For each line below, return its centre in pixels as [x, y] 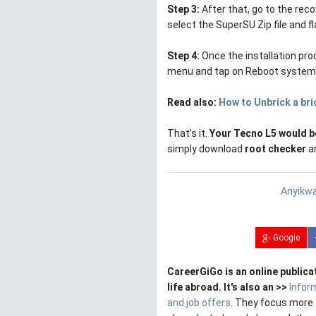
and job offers [199, 303]
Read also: [193, 103]
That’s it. [188, 134]
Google [285, 238]
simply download [206, 149]
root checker [275, 149]
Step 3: [183, 10]
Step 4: [183, 56]
